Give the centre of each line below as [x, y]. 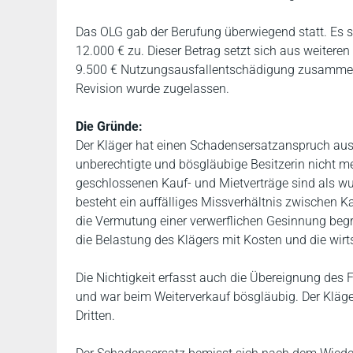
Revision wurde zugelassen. [152, 89]
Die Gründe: [109, 126]
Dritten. [95, 316]
